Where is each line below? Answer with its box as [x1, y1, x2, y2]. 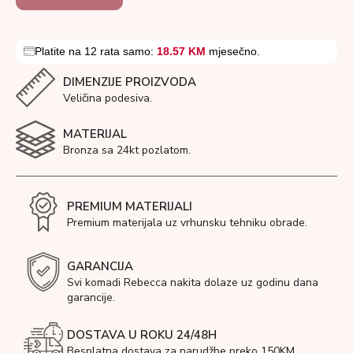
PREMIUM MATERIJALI [67, 198, 192, 214]
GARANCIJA [67, 258, 133, 274]
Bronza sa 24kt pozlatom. [63, 142, 191, 158]
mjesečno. [206, 44, 260, 58]
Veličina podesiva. [63, 90, 152, 106]
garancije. [67, 289, 115, 305]
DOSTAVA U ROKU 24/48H [67, 326, 217, 343]
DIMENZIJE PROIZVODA [63, 73, 196, 90]
